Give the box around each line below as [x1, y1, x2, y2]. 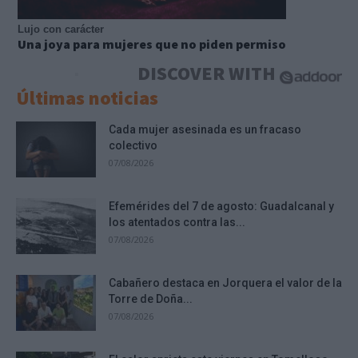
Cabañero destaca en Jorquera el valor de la [109, 276, 342, 290]
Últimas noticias [16, 86, 158, 111]
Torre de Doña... [109, 292, 193, 306]
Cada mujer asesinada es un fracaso [109, 123, 301, 137]
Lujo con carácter [18, 23, 104, 36]
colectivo [109, 139, 157, 153]
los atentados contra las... [109, 216, 245, 229]
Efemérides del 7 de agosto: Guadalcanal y [109, 200, 334, 213]
